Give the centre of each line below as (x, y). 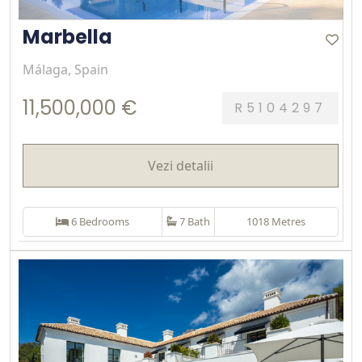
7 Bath (194, 222)
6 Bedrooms (100, 222)
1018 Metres (276, 222)
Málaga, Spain (65, 70)
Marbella (67, 37)
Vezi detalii (181, 166)
